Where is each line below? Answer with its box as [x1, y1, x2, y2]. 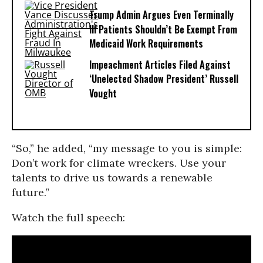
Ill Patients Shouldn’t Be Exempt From [89, 22, 237, 37]
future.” [12, 186, 49, 199]
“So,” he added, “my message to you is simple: [12, 141, 242, 155]
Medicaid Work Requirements [89, 36, 203, 51]
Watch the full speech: [12, 211, 125, 224]
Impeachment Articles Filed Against [89, 58, 231, 72]
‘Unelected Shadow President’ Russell [89, 72, 238, 86]
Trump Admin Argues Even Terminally [89, 8, 234, 22]
